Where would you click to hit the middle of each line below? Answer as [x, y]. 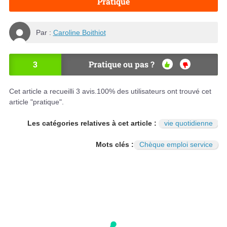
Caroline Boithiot [79, 32]
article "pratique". [36, 102]
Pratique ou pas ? [122, 64]
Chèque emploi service [176, 145]
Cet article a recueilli [43, 91]
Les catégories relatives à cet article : [93, 123]
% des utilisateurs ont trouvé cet [160, 91]
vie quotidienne [188, 123]
